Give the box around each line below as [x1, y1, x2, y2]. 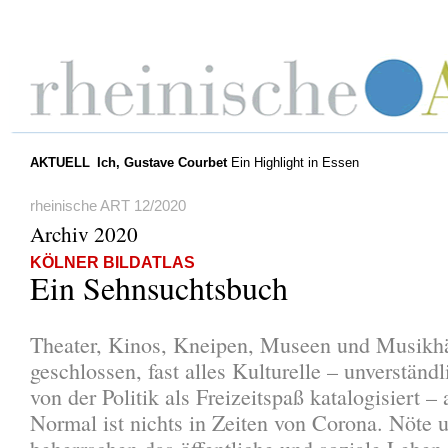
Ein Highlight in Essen [226, 155, 363, 170]
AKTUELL [29, 155, 90, 170]
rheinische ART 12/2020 [30, 197, 186, 214]
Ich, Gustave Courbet [96, 155, 227, 170]
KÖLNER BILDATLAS [30, 253, 195, 271]
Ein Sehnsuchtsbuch [30, 265, 288, 309]
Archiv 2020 [30, 219, 138, 248]
